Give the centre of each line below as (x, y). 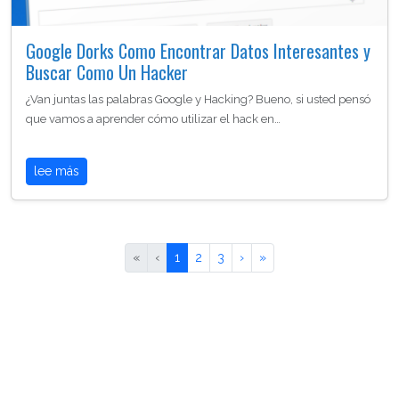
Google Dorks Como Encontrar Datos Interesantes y (198, 50)
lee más (57, 171)
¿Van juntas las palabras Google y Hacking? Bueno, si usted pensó (198, 99)
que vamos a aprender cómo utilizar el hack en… (153, 118)
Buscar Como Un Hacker (107, 72)
